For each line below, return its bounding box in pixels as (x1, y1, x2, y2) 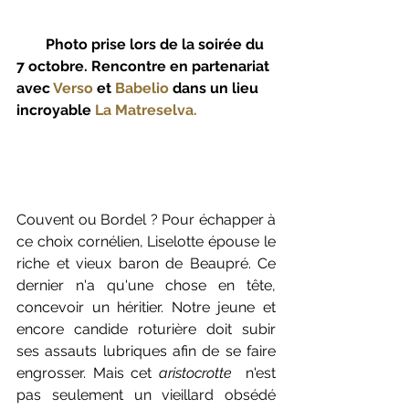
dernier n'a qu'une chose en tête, (16, 277, 276, 295)
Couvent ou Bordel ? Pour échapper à (16, 211, 276, 229)
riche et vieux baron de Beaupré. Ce (16, 255, 276, 273)
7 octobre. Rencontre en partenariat (16, 58, 273, 76)
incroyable (16, 101, 95, 120)
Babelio (115, 79, 169, 98)
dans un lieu (169, 79, 262, 98)
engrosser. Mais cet (16, 364, 159, 383)
